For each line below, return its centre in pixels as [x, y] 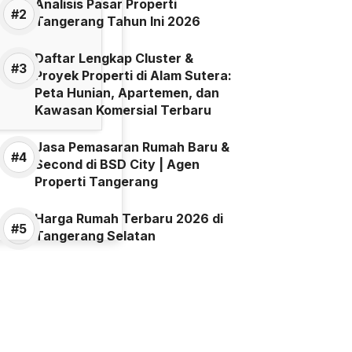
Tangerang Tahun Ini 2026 [117, 21]
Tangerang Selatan [95, 236]
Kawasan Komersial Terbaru [123, 110]
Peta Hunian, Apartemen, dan [127, 93]
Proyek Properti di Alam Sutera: [133, 75]
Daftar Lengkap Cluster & [114, 58]
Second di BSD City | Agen [117, 164]
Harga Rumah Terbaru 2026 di [129, 218]
